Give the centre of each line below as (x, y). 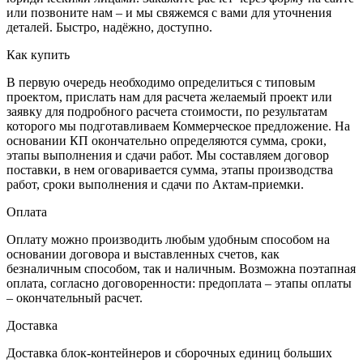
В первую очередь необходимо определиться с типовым (161, 82)
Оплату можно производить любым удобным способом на (168, 239)
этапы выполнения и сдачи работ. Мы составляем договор (168, 155)
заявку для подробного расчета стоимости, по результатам (167, 111)
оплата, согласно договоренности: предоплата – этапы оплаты (179, 283)
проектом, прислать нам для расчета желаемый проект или (169, 96)
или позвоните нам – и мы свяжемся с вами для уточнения (169, 12)
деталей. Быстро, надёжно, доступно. (109, 27)
